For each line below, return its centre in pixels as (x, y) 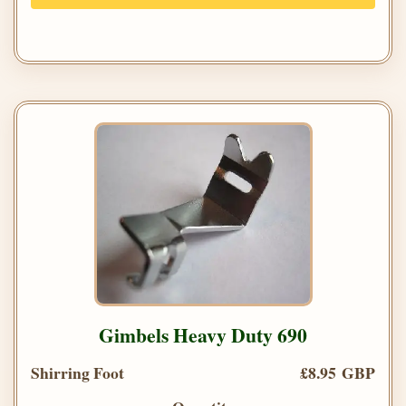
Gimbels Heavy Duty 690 (203, 335)
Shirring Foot (77, 373)
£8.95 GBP (338, 373)
